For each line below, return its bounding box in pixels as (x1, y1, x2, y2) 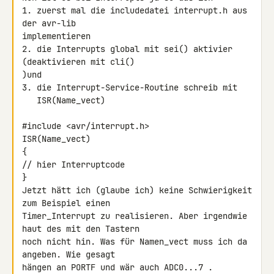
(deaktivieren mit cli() (22, 56, 135, 67)
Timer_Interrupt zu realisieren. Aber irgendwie (22, 210, 247, 221)
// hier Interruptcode (22, 159, 125, 170)
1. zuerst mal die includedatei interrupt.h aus (22, 5, 247, 16)
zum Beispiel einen (22, 198, 110, 209)
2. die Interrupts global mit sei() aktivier (22, 43, 232, 54)
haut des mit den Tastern (22, 223, 139, 234)
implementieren (22, 31, 91, 42)
